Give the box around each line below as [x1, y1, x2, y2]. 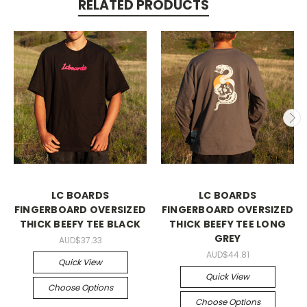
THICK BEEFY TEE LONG [169, 217, 286, 231]
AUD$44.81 [206, 248, 249, 260]
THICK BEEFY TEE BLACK [19, 217, 141, 231]
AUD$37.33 [58, 234, 102, 246]
